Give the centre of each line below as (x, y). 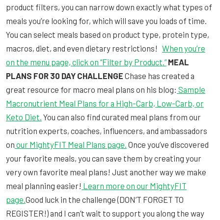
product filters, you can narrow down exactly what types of (109, 7)
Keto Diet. (24, 117)
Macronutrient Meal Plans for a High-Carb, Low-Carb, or (105, 103)
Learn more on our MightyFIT (135, 185)
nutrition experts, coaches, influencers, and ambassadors (107, 130)
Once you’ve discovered (168, 144)
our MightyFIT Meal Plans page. (71, 144)
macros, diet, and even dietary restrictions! (84, 48)
